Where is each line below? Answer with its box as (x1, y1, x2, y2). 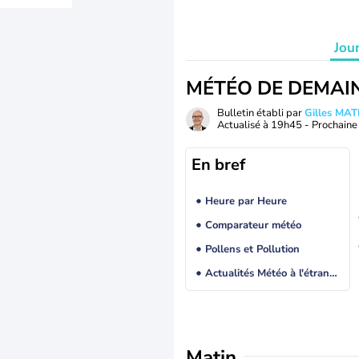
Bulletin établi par (217, 106, 305, 120)
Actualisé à (217, 118, 271, 132)
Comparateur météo (204, 218, 301, 233)
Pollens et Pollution (204, 242, 300, 257)
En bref (192, 154, 245, 175)
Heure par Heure (204, 194, 287, 209)
